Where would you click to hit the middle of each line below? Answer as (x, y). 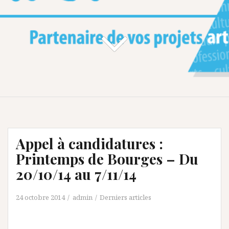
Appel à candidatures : (89, 143)
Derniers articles (125, 197)
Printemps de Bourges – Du (107, 158)
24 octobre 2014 (40, 197)
